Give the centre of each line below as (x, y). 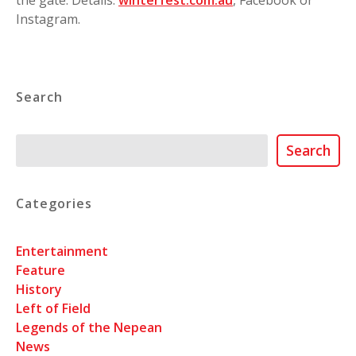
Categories (54, 204)
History (39, 289)
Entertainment (62, 251)
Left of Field (53, 308)
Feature (41, 270)
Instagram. (48, 19)
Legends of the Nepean (89, 327)
